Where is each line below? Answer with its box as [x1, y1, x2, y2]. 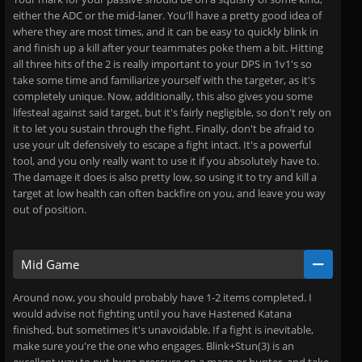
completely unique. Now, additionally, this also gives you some [13, 89, 313, 103]
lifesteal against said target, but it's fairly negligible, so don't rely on [13, 105, 331, 120]
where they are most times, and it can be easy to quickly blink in [13, 24, 318, 39]
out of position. [13, 202, 86, 217]
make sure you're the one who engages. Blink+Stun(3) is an [13, 339, 294, 353]
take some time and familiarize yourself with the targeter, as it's [13, 73, 315, 87]
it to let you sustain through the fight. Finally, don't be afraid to [13, 121, 314, 136]
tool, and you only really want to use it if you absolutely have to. [13, 154, 319, 168]
